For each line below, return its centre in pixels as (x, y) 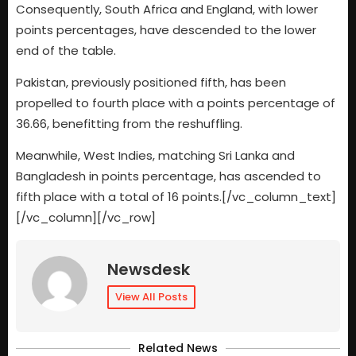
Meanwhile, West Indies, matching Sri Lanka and (155, 156)
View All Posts (151, 296)
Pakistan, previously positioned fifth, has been (151, 82)
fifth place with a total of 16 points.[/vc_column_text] (176, 197)
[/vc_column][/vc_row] (86, 218)
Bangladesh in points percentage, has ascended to (168, 176)
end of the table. (66, 50)
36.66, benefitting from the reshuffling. (129, 124)
